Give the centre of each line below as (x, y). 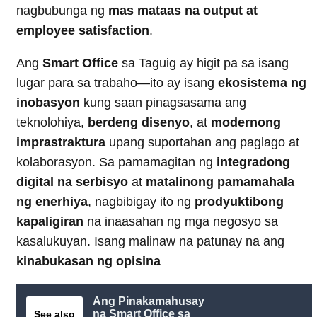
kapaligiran (50, 222)
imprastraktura (61, 143)
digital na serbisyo (72, 182)
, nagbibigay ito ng (141, 202)
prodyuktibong (239, 202)
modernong (246, 123)
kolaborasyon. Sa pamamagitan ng (116, 162)
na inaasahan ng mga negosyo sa (181, 222)
